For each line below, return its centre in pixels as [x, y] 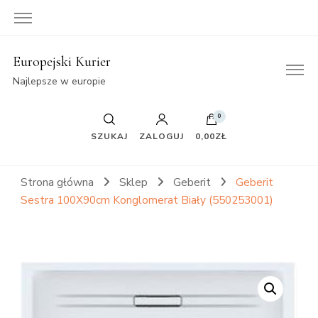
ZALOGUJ [161, 136]
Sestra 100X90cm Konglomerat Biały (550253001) [147, 200]
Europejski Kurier [61, 62]
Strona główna [57, 182]
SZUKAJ [109, 136]
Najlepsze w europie [59, 81]
